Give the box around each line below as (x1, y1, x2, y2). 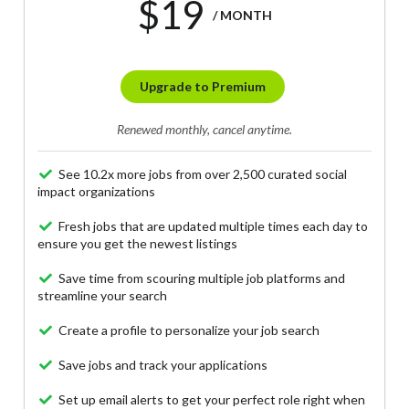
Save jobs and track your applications (56, 357, 268, 373)
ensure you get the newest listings (37, 236, 238, 252)
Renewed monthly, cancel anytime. (117, 121, 292, 138)
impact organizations (37, 184, 156, 200)
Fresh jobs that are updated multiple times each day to (56, 218, 369, 235)
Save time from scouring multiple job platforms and (56, 270, 346, 287)
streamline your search (37, 288, 168, 304)
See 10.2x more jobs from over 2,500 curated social (56, 166, 348, 183)
